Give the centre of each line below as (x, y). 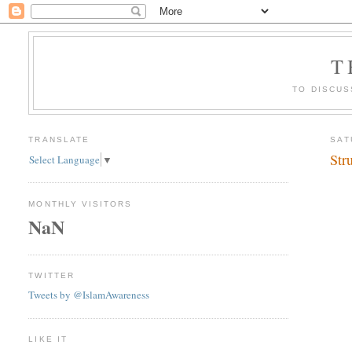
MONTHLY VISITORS (80, 203)
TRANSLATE (59, 139)
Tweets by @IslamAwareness (89, 295)
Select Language (65, 159)
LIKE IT (48, 339)
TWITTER (51, 276)
